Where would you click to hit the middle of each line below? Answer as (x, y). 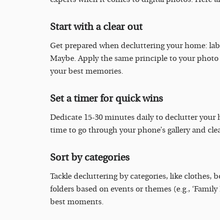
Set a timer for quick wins (107, 99)
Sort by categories (90, 158)
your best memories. (87, 71)
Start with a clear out (96, 27)
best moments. (77, 202)
